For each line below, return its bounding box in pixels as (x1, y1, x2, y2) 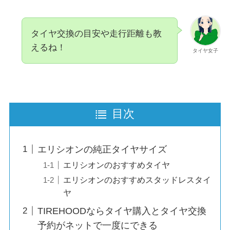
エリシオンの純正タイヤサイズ (37, 144, 167, 155)
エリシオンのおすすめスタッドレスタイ (63, 175, 211, 184)
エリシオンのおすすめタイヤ (63, 160, 170, 169)
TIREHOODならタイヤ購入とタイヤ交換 (37, 205, 206, 216)
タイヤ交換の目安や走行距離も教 (30, 29, 162, 39)
